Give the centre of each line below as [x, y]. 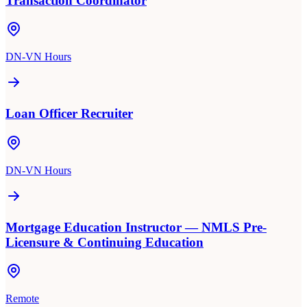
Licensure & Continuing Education [105, 242]
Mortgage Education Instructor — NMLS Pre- [136, 227]
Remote [22, 299]
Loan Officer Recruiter [69, 114]
